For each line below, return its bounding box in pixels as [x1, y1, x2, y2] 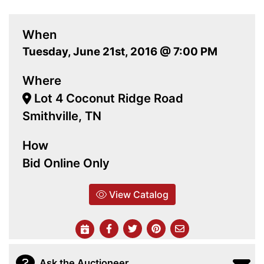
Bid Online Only [22, 156, 110, 171]
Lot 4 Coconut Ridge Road [31, 91, 184, 106]
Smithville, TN [22, 108, 101, 124]
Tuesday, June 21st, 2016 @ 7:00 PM [22, 45, 217, 59]
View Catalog [106, 189, 169, 201]
